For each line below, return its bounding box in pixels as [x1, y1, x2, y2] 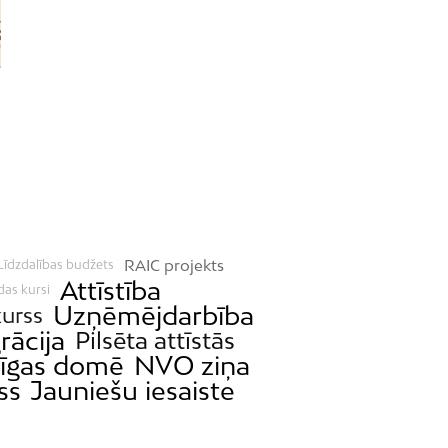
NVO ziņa [133, 349, 250, 381]
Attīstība [59, 274, 161, 306]
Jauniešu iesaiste [30, 374, 236, 406]
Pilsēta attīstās [74, 325, 235, 354]
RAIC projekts [123, 255, 224, 274]
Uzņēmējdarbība [52, 299, 254, 331]
